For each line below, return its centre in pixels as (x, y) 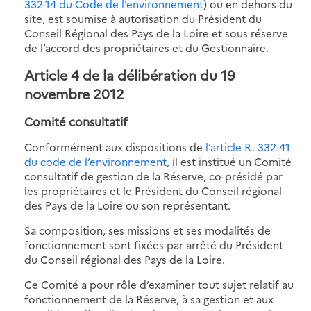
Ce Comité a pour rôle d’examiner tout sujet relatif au (159, 284)
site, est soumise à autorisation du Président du (143, 18)
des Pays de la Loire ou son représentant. (127, 205)
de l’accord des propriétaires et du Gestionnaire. (146, 47)
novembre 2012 (74, 93)
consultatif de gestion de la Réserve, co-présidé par (153, 176)
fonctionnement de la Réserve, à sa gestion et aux (149, 299)
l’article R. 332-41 (248, 146)
